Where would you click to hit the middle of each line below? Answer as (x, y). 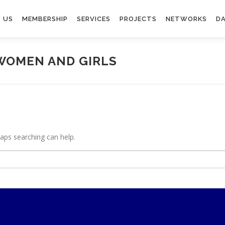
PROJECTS (138, 19)
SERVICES (94, 19)
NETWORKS (186, 19)
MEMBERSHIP (45, 19)
